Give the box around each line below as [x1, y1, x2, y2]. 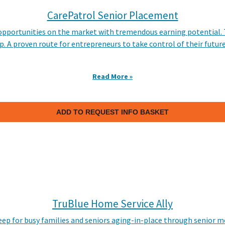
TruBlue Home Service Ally [52, 197, 173, 210]
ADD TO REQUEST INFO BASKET [56, 107, 169, 116]
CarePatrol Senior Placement [47, 9, 178, 22]
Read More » [92, 72, 133, 81]
